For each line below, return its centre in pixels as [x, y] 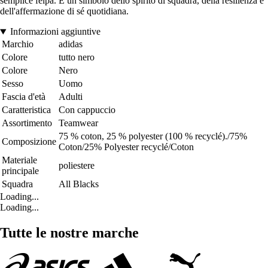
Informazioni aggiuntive [55, 32]
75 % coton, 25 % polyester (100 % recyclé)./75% [153, 136]
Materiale [19, 160]
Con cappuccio [87, 110]
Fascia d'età [24, 97]
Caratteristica [26, 110]
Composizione [29, 142]
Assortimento [27, 123]
